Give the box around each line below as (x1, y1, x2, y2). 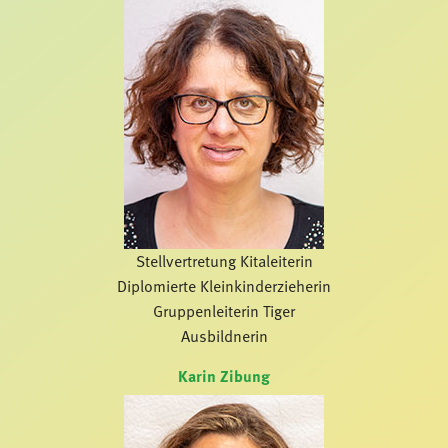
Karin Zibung (178, 364, 270, 389)
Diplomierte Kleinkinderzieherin (117, 274, 331, 299)
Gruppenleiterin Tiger (153, 299, 295, 324)
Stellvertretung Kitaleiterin (135, 249, 313, 274)
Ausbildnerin (180, 324, 268, 349)
